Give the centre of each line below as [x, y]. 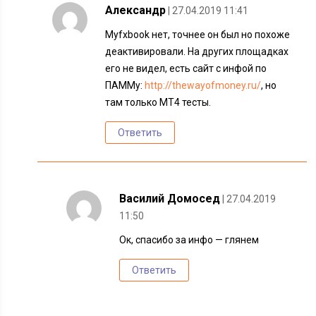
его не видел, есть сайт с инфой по [186, 68]
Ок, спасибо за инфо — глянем [189, 240]
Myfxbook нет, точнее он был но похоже [198, 35]
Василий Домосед [170, 199]
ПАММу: [125, 85]
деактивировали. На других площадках [197, 51]
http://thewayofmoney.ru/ [203, 85]
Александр [136, 10]
